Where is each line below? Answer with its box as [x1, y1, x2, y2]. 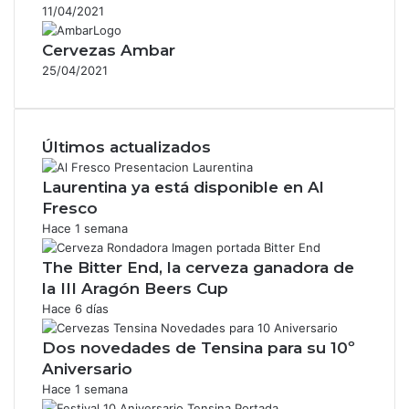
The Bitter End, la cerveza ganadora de [42, 257, 354, 277]
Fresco [42, 198, 98, 217]
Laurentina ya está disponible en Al [42, 177, 324, 196]
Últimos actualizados [42, 137, 211, 156]
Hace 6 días [42, 300, 109, 316]
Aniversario [42, 359, 132, 378]
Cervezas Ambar [42, 40, 175, 59]
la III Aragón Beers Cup [42, 278, 228, 298]
